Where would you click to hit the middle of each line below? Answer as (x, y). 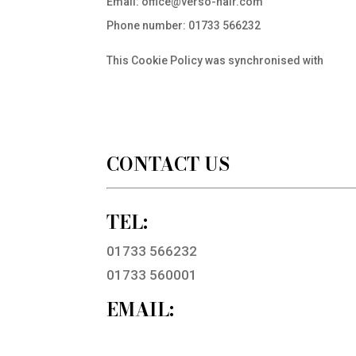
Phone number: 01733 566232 (184, 25)
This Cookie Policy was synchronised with (217, 60)
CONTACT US (168, 164)
